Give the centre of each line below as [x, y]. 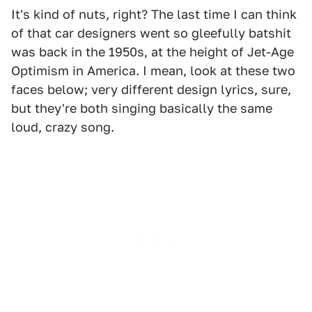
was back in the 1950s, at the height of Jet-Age [153, 52]
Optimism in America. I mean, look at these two [153, 71]
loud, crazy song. [63, 127]
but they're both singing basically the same [142, 108]
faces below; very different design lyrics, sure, [151, 89]
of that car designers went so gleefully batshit [151, 33]
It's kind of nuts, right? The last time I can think [154, 14]
